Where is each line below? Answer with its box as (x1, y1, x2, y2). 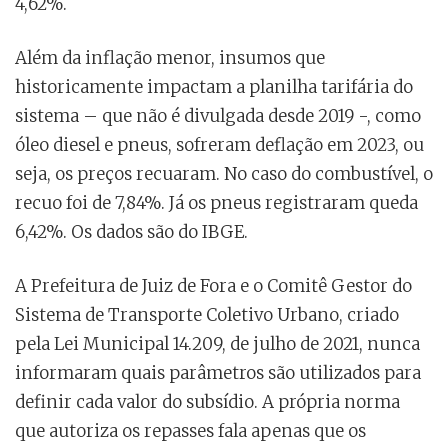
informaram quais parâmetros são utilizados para (15, 362, 421, 385)
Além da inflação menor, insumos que (15, 47, 325, 70)
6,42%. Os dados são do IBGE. (15, 221, 248, 244)
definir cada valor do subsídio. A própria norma (15, 391, 400, 414)
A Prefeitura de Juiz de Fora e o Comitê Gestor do (15, 275, 412, 298)
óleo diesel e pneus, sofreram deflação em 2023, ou (15, 134, 424, 157)
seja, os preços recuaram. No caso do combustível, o (15, 163, 433, 186)
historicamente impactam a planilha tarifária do (15, 76, 413, 99)
